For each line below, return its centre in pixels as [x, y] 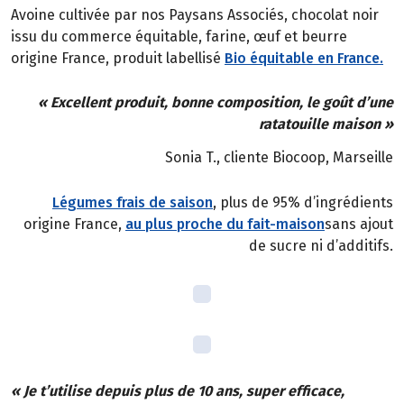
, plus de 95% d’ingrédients [303, 202]
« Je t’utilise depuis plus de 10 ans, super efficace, [178, 391]
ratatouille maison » [326, 124]
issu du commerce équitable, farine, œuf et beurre [179, 36]
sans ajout [359, 224]
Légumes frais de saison [133, 202]
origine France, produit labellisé [118, 58]
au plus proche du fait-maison [225, 224]
